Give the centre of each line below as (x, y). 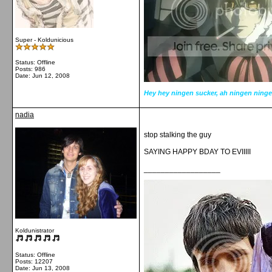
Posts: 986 (30, 69)
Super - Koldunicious (44, 40)
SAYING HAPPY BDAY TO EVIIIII (197, 152)
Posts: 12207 (34, 261)
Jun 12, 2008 (51, 76)
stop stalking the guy (178, 135)
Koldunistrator (35, 230)
